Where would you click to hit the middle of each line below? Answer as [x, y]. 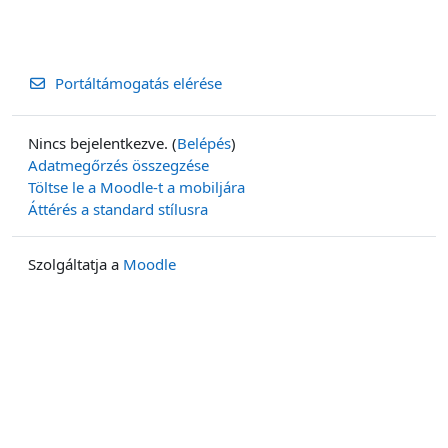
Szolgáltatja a [75, 264]
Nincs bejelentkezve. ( [102, 143]
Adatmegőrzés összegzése [118, 165]
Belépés [204, 143]
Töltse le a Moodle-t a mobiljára [136, 187]
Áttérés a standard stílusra [118, 209]
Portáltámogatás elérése [138, 83]
